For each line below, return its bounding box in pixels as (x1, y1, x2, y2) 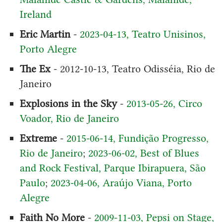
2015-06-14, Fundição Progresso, (66, 131, 209, 144)
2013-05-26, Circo (126, 97, 202, 110)
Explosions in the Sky (19, 97, 117, 110)
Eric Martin (19, 27, 70, 40)
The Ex (19, 62, 51, 75)
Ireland (19, 7, 52, 20)
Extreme (19, 131, 57, 144)
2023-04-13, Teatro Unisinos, (79, 27, 206, 40)
